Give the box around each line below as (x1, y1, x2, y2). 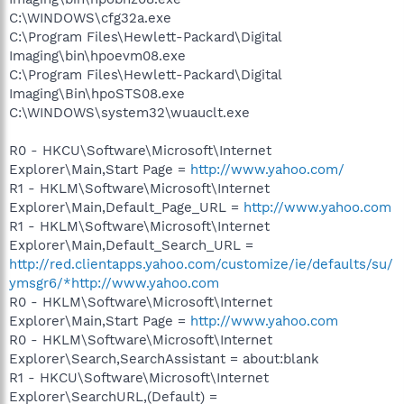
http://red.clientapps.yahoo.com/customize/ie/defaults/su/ (9, 256, 393, 272)
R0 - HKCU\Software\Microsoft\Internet (9, 142, 271, 159)
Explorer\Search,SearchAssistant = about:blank (9, 351, 319, 367)
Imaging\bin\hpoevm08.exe (9, 48, 186, 64)
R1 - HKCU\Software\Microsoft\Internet (9, 370, 269, 386)
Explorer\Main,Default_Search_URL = (9, 237, 253, 253)
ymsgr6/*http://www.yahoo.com (9, 275, 219, 291)
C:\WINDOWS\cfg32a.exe (9, 10, 171, 26)
